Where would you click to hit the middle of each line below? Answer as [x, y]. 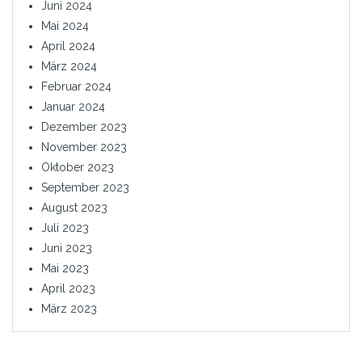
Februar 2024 [76, 86]
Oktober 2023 [78, 167]
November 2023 [84, 147]
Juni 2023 [67, 248]
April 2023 [68, 288]
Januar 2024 [73, 106]
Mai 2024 [65, 25]
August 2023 [74, 207]
